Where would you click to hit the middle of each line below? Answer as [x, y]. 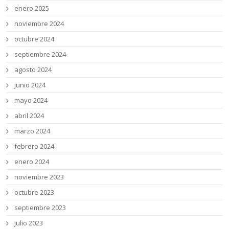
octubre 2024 [35, 39]
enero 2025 [32, 8]
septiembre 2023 [40, 207]
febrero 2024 [35, 146]
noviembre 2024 [39, 23]
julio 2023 [29, 223]
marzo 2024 [32, 131]
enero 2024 [32, 161]
